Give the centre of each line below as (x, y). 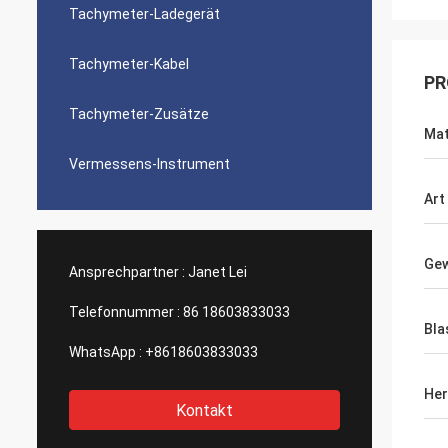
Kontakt (204, 410)
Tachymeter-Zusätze (139, 114)
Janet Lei (217, 272)
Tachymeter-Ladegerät (144, 14)
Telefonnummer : (124, 312)
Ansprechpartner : (127, 272)
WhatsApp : (105, 352)
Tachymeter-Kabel (129, 64)
